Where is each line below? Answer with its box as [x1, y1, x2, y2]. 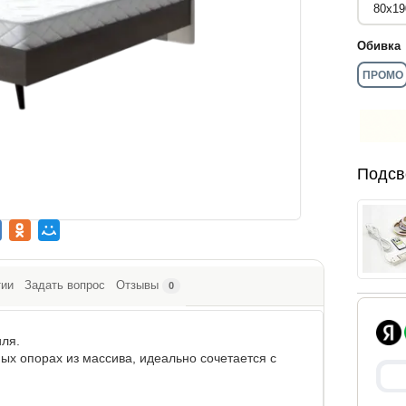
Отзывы [116, 278, 159, 292]
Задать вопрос [24, 278, 105, 292]
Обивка [357, 39, 401, 53]
